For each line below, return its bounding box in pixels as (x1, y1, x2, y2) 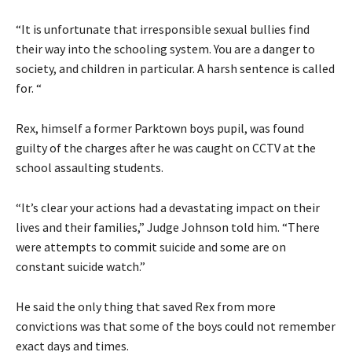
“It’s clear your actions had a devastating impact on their (16, 199, 320, 215)
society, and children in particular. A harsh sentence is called (16, 60, 335, 76)
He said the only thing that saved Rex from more (16, 298, 276, 314)
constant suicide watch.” (16, 258, 145, 274)
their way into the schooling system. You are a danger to (16, 40, 315, 57)
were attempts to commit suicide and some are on (16, 238, 286, 255)
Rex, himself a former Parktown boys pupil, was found (16, 119, 304, 136)
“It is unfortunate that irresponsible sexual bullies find (16, 20, 310, 37)
